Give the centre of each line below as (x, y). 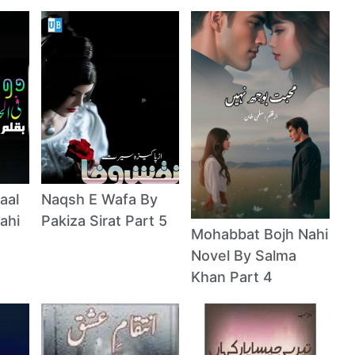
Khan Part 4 (232, 277)
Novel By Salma (244, 256)
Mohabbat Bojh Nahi (260, 235)
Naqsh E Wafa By (99, 199)
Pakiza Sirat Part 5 (104, 220)
